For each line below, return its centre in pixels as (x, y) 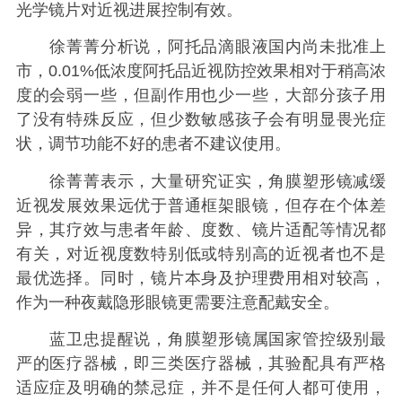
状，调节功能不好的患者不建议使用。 (153, 144)
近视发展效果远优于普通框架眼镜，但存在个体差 (201, 205)
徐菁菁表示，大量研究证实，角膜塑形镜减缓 (201, 181)
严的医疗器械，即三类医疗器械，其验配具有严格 (201, 364)
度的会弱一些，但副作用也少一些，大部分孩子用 (201, 96)
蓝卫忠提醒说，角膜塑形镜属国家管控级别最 (201, 340)
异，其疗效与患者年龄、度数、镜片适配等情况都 (201, 229)
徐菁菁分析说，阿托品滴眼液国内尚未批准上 (201, 47)
